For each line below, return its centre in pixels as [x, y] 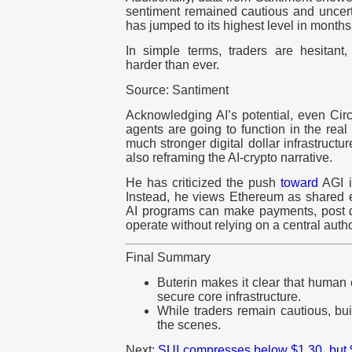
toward [300, 183]
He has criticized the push [203, 183]
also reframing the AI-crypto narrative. [229, 158]
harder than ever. [174, 65]
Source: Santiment [177, 90]
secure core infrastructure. [229, 297]
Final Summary [168, 258]
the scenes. [189, 325]
